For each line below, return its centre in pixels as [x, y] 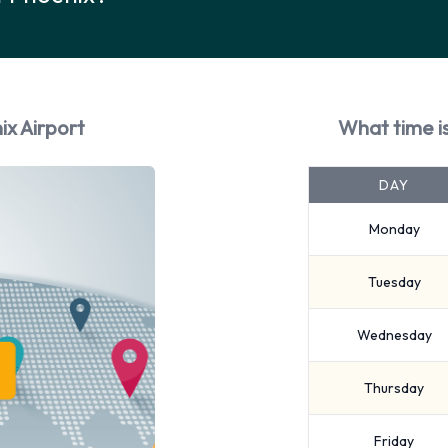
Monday [394, 229]
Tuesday [394, 282]
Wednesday [394, 335]
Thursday [394, 388]
